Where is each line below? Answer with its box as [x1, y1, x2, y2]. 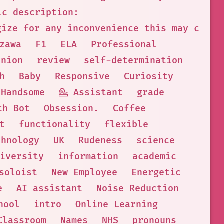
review [37, 55, 70, 66]
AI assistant [16, 183, 82, 194]
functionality [18, 119, 90, 130]
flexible [104, 119, 148, 130]
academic [132, 151, 176, 162]
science [136, 135, 175, 146]
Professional [91, 39, 157, 50]
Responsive [55, 71, 110, 82]
